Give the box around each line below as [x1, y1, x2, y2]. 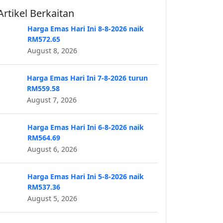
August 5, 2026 [27, 194, 77, 204]
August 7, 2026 [26, 95, 77, 105]
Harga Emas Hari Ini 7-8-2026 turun [26, 73, 148, 83]
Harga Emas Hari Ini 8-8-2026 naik [27, 24, 144, 34]
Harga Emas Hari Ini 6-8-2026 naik [27, 122, 144, 132]
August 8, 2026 [27, 46, 77, 56]
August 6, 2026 [27, 144, 77, 154]
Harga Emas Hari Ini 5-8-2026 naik [27, 172, 144, 182]
